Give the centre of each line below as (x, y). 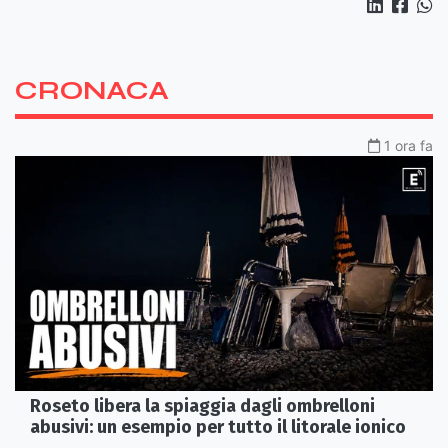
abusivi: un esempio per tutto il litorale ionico (218, 427)
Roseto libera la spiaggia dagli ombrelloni (202, 406)
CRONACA (92, 90)
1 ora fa (408, 145)
